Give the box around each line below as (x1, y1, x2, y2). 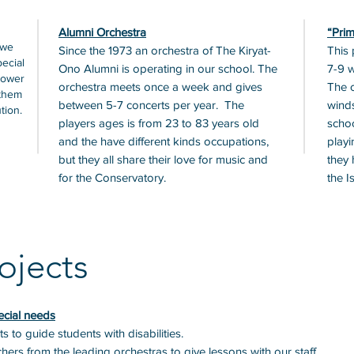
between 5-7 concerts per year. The (58, 98, 244, 111)
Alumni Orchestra (58, 25, 146, 39)
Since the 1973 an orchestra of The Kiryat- (58, 43, 271, 57)
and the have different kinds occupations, (58, 134, 269, 148)
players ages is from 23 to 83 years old (58, 116, 259, 130)
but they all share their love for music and (58, 153, 268, 166)
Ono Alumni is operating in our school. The (58, 62, 277, 75)
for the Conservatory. (58, 171, 169, 184)
